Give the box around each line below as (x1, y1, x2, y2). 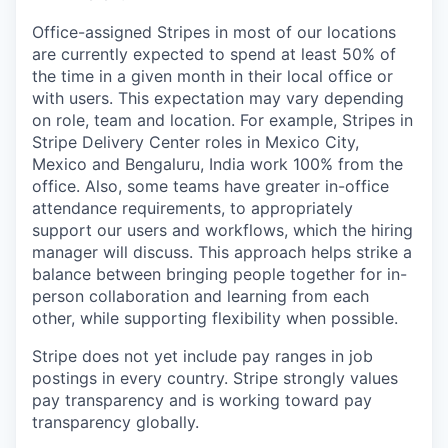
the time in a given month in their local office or (32, 66, 393, 86)
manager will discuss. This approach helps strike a (32, 242, 412, 262)
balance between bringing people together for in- (32, 264, 407, 284)
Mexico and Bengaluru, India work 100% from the (32, 154, 403, 174)
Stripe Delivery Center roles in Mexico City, (32, 132, 359, 152)
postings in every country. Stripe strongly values (32, 368, 398, 388)
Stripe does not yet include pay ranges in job (32, 346, 373, 366)
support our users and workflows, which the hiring (32, 220, 413, 240)
